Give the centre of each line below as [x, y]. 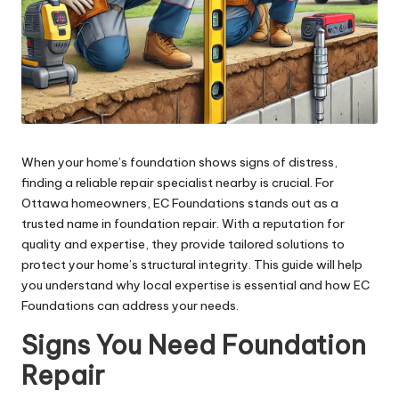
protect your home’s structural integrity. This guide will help [192, 264]
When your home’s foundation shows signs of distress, [179, 162]
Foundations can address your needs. [130, 305]
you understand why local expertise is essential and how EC [195, 285]
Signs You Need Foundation [194, 345]
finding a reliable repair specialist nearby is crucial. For [178, 182]
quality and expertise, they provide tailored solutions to [183, 244]
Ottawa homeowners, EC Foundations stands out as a [180, 203]
